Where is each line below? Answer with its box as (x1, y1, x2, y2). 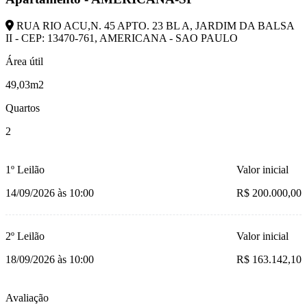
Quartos (5, 102, 40, 114)
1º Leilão (5, 164, 45, 175)
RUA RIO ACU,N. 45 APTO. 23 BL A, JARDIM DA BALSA (14, 20, 294, 32)
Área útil (5, 56, 43, 67)
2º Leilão (5, 230, 45, 242)
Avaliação (5, 292, 49, 304)
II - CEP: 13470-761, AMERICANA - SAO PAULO (5, 32, 238, 44)
